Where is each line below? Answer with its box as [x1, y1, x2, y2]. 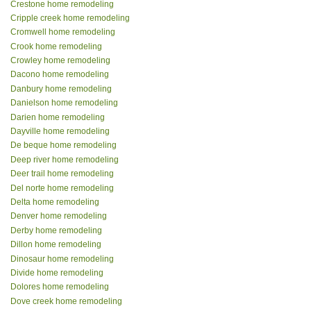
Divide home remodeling [10, 267, 103, 278]
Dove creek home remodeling [10, 296, 122, 306]
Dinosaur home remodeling [10, 253, 114, 264]
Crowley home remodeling [10, 56, 110, 66]
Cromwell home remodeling [10, 27, 115, 37]
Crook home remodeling [10, 41, 102, 51]
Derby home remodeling [10, 225, 102, 235]
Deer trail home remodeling [10, 169, 114, 179]
